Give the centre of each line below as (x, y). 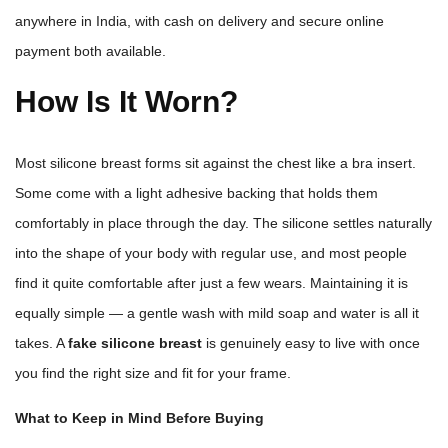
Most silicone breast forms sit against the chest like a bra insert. (215, 163)
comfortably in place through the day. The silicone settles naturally (223, 223)
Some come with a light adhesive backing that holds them (196, 193)
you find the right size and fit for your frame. (153, 373)
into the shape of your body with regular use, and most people (211, 253)
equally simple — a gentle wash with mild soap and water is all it (217, 313)
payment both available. (90, 51)
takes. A (41, 343)
